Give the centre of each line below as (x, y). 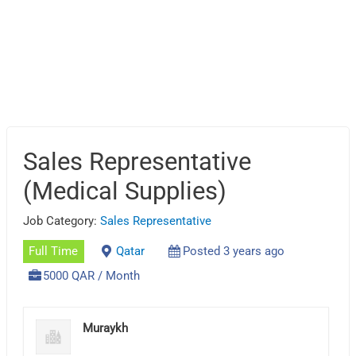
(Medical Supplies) (125, 191)
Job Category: (62, 221)
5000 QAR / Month (92, 276)
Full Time (54, 252)
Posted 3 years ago (233, 252)
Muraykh (106, 328)
